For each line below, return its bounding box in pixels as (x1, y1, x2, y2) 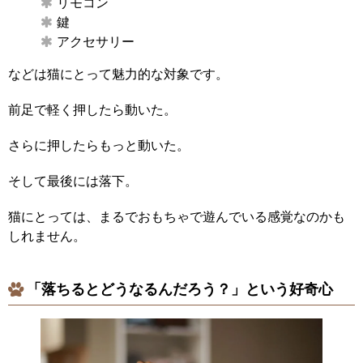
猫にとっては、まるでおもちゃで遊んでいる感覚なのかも (8, 210, 345, 224)
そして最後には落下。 (8, 174, 138, 189)
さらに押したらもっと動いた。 (8, 139, 190, 153)
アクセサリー (57, 35, 135, 49)
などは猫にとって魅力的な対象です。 (8, 67, 228, 82)
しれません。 (8, 229, 86, 244)
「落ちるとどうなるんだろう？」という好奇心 (27, 281, 333, 298)
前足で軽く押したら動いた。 (8, 103, 177, 117)
